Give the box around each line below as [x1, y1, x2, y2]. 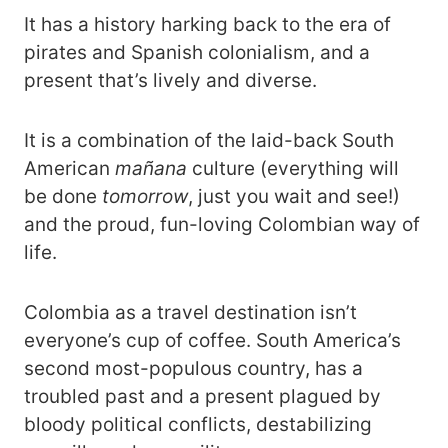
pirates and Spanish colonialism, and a [24, 41, 370, 64]
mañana [115, 157, 187, 180]
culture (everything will [187, 157, 399, 180]
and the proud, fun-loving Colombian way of [24, 213, 420, 236]
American [24, 157, 115, 180]
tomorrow [102, 185, 188, 208]
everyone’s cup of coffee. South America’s [24, 329, 401, 352]
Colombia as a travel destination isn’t [24, 301, 357, 324]
